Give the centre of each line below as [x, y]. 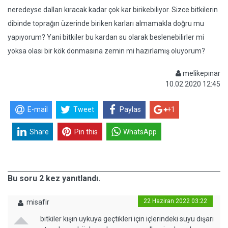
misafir [38, 202]
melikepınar [201, 73]
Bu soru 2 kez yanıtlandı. [54, 178]
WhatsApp [140, 132]
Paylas [131, 110]
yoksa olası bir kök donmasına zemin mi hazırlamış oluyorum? [106, 51]
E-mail [37, 110]
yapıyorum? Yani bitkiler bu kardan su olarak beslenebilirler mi [106, 37]
